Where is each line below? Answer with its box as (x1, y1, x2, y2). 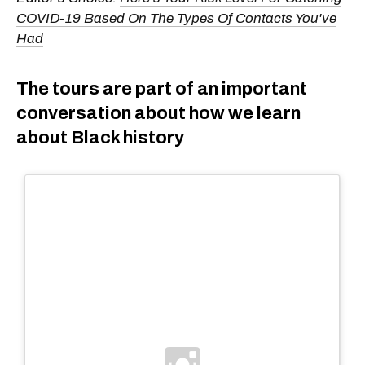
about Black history (16, 127, 184, 147)
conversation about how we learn (16, 103, 301, 123)
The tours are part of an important (16, 78, 307, 99)
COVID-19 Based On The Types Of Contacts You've (16, 10, 336, 26)
